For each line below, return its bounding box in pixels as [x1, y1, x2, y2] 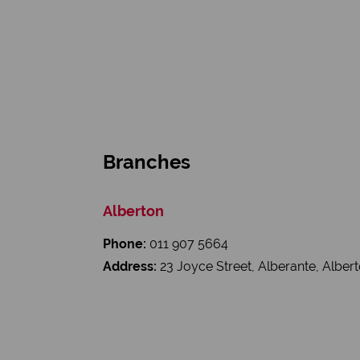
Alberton [103, 202, 164, 219]
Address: [103, 259, 157, 274]
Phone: [103, 236, 146, 252]
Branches [103, 150, 190, 174]
